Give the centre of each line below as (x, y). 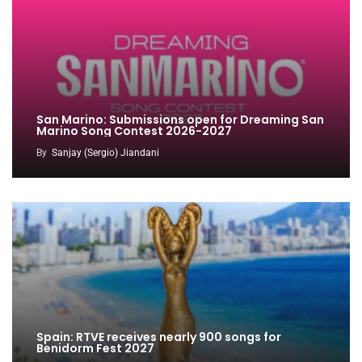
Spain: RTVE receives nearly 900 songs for (159, 337)
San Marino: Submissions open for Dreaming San (180, 119)
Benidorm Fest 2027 (95, 348)
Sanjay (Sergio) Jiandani (105, 152)
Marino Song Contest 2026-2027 (134, 130)
